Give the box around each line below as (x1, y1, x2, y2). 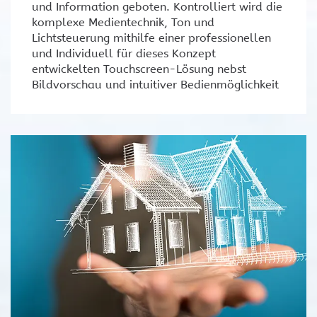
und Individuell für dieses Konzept (32, 47, 216, 61)
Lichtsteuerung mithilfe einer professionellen (32, 31, 271, 45)
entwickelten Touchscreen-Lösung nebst (32, 62, 246, 76)
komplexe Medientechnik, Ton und (32, 16, 214, 30)
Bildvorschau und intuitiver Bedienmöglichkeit (32, 78, 279, 92)
